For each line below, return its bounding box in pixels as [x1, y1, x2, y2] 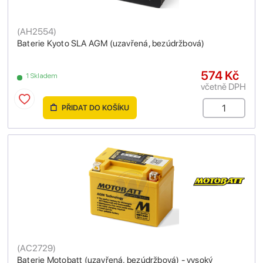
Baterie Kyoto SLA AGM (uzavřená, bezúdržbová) [17, 38, 205, 49]
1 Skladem [26, 72, 58, 80]
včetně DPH [201, 81, 246, 93]
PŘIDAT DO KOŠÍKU [60, 103, 129, 113]
